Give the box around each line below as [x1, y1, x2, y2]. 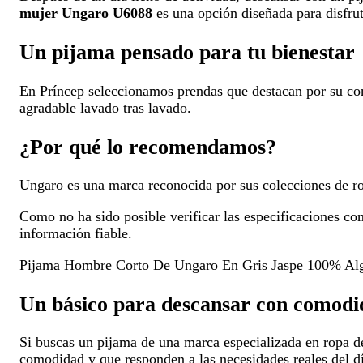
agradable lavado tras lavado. [19, 99, 191, 116]
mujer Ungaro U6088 [19, 4, 152, 21]
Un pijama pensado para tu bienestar [19, 39, 355, 64]
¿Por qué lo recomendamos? [19, 134, 276, 159]
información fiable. [19, 225, 132, 242]
